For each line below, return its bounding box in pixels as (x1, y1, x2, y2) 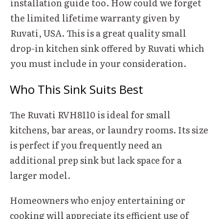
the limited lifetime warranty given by (10, 11, 180, 24)
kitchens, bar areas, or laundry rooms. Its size (10, 123, 208, 136)
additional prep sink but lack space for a (10, 153, 182, 167)
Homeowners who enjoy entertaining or (10, 193, 185, 207)
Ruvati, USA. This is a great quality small (10, 26, 186, 40)
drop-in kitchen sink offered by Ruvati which (10, 41, 204, 55)
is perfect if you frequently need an (10, 138, 162, 152)
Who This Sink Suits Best (10, 81, 143, 97)
